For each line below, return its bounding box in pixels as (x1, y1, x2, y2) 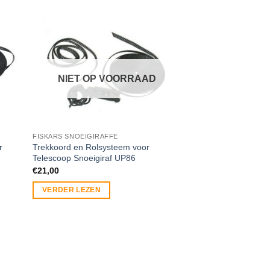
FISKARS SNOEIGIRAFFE (33, 133, 118, 140)
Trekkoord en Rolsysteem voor (33, 142, 150, 152)
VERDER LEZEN (42, 186, 101, 194)
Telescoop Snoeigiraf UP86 (33, 153, 136, 163)
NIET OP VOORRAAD (58, 73, 157, 84)
